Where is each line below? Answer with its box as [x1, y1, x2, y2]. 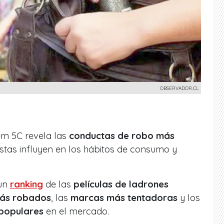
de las [43, 178, 73, 190]
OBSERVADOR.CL [160, 84, 198, 91]
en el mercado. [43, 205, 109, 217]
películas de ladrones [73, 178, 168, 190]
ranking [10, 178, 43, 190]
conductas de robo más [69, 129, 174, 141]
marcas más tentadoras [70, 191, 177, 203]
